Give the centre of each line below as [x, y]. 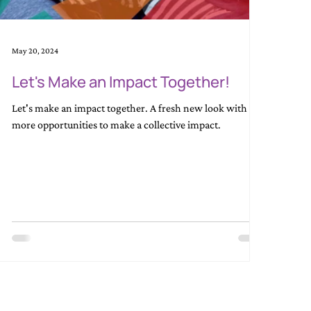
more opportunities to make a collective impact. [117, 125]
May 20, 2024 [35, 51]
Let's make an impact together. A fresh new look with [130, 108]
